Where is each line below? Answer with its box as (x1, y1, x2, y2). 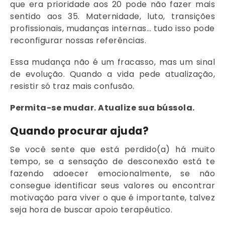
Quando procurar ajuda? (10, 123, 149, 138)
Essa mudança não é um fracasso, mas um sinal (10, 56, 215, 68)
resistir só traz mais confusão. (10, 80, 135, 92)
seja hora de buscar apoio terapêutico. (10, 203, 172, 215)
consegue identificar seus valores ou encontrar (10, 179, 215, 191)
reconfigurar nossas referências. (10, 35, 146, 47)
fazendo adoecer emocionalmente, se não (10, 167, 215, 179)
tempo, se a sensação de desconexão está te (10, 155, 215, 167)
